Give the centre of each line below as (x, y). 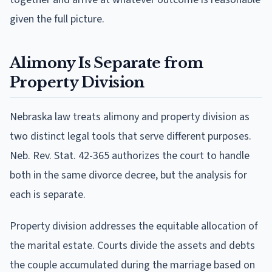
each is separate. (48, 194)
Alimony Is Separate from (107, 63)
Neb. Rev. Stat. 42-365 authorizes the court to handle (130, 155)
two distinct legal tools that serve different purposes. (131, 136)
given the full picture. (57, 19)
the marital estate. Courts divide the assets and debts (132, 245)
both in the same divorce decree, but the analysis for (128, 175)
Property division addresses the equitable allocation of (134, 226)
